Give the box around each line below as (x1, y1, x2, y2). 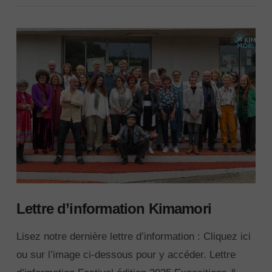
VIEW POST (110, 72, 161, 81)
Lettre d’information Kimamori (16, 201, 212, 217)
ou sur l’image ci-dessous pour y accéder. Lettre (16, 248, 236, 260)
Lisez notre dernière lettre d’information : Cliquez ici (16, 230, 251, 242)
